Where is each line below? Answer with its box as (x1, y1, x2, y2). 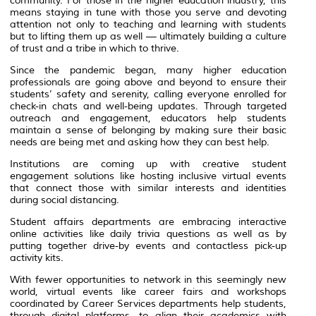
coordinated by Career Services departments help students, (10, 297, 286, 310)
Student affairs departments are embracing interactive (10, 215, 286, 228)
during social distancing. (10, 193, 119, 206)
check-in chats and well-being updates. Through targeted (10, 99, 286, 112)
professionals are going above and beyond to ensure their (10, 75, 286, 88)
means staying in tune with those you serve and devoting (10, 6, 286, 18)
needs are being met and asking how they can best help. (10, 135, 269, 148)
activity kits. (10, 251, 63, 264)
